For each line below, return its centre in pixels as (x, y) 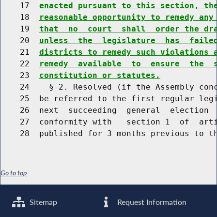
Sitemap (43, 202)
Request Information (151, 202)
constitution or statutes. (100, 75)
